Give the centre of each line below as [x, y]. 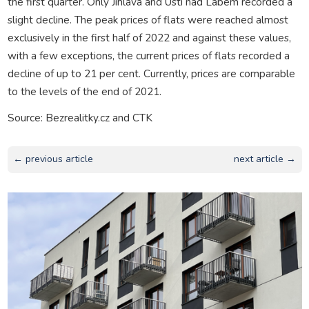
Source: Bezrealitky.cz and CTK [80, 117]
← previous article [53, 159]
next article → [265, 159]
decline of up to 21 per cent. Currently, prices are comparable [151, 73]
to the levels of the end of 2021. [84, 91]
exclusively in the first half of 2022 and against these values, [149, 37]
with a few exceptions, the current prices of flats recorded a [148, 55]
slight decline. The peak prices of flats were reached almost [148, 19]
